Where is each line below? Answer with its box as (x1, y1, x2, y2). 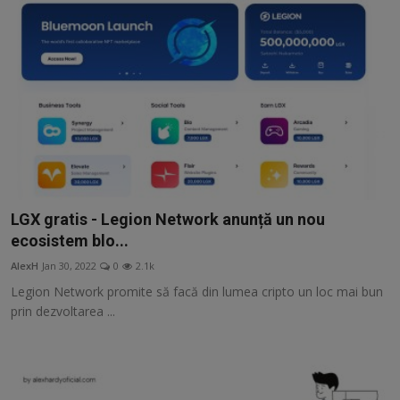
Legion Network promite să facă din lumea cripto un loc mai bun (11, 282, 383, 300)
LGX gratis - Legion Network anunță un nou (11, 209, 325, 229)
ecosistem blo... (11, 230, 129, 250)
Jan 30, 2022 (42, 258, 96, 272)
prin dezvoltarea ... (11, 302, 115, 320)
